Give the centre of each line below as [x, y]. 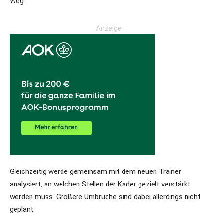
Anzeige [108, 28]
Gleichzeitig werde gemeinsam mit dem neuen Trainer [95, 171]
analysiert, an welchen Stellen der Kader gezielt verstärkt [100, 184]
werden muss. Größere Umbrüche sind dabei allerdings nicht [105, 197]
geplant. [22, 209]
